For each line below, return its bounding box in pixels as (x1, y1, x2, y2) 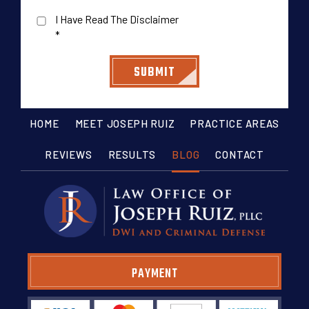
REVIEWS (44, 148, 92, 161)
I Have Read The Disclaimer (55, 12, 179, 26)
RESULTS (108, 148, 157, 161)
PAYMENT (131, 264, 178, 285)
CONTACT (215, 148, 265, 161)
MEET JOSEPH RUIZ (74, 117, 175, 130)
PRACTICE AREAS (190, 117, 279, 130)
